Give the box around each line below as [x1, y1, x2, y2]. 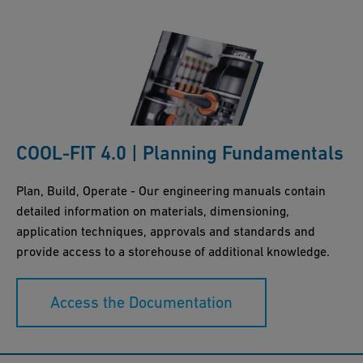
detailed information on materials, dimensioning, [16, 203, 289, 218]
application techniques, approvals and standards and [16, 223, 315, 238]
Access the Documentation [50, 293, 233, 311]
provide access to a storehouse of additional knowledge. [16, 243, 330, 258]
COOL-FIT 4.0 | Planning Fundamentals [16, 141, 344, 164]
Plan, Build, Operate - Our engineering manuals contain [16, 182, 326, 198]
